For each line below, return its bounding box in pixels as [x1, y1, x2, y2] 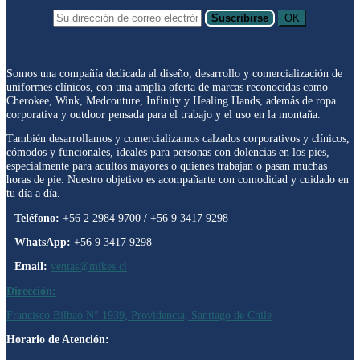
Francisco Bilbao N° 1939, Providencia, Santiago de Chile [6, 308, 272, 321]
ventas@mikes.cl [51, 260, 127, 273]
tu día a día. [6, 186, 60, 200]
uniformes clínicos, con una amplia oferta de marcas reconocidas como [6, 80, 328, 93]
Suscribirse [211, 12, 269, 25]
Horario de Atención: [6, 333, 109, 346]
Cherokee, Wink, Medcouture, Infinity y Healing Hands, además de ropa [6, 93, 336, 107]
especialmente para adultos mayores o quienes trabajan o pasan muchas [6, 159, 327, 173]
